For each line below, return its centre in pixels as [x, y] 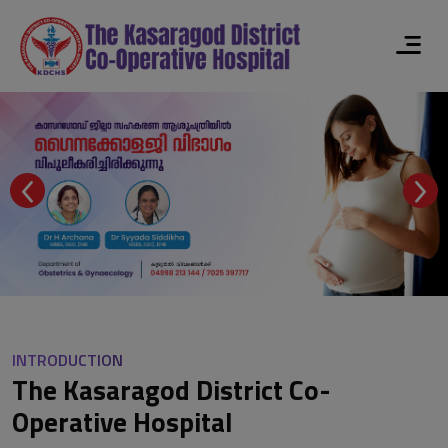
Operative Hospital [122, 421]
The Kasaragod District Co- [171, 389]
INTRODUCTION [67, 359]
